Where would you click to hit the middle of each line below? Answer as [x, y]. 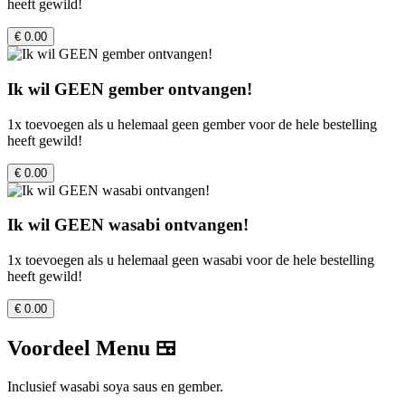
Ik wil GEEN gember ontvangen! [130, 89]
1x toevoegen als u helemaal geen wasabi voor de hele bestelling [191, 260]
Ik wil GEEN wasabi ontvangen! [128, 225]
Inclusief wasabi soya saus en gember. [115, 386]
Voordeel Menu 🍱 [92, 348]
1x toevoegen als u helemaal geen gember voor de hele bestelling [192, 124]
